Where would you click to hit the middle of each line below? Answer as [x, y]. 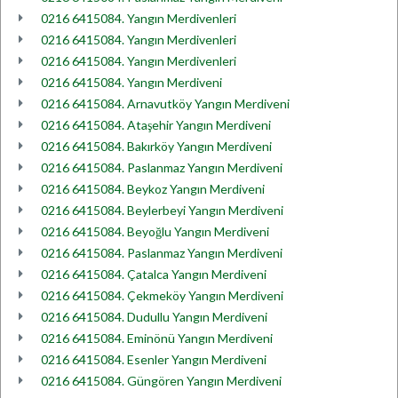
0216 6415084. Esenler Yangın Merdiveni [154, 359]
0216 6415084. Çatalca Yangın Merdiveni [154, 274]
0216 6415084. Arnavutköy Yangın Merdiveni [165, 103]
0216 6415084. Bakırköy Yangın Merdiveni [156, 146]
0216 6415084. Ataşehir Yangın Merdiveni [156, 125]
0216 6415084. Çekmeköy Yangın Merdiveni [162, 295]
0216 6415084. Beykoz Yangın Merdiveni [153, 189]
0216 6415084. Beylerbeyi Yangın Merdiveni [162, 210]
